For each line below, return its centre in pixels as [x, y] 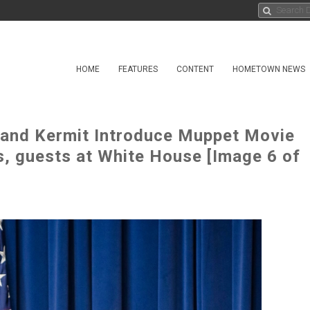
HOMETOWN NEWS [269, 69]
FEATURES [138, 69]
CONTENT [195, 69]
